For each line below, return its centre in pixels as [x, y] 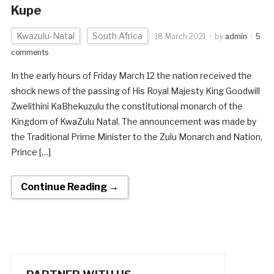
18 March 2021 [180, 36]
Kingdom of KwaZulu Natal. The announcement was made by [133, 121]
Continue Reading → [69, 187]
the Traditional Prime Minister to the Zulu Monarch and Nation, [136, 136]
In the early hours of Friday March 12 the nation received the [131, 75]
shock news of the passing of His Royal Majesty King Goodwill [135, 91]
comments [29, 52]
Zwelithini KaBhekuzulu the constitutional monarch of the [127, 106]
